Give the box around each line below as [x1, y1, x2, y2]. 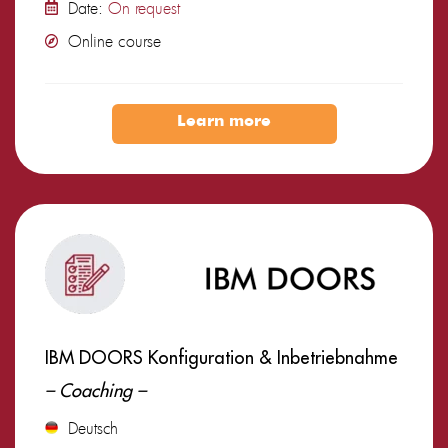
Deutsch [68, 416, 118, 439]
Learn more [177, 113, 271, 130]
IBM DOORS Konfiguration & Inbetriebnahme [45, 345, 398, 369]
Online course [68, 29, 161, 52]
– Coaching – [45, 378, 146, 402]
